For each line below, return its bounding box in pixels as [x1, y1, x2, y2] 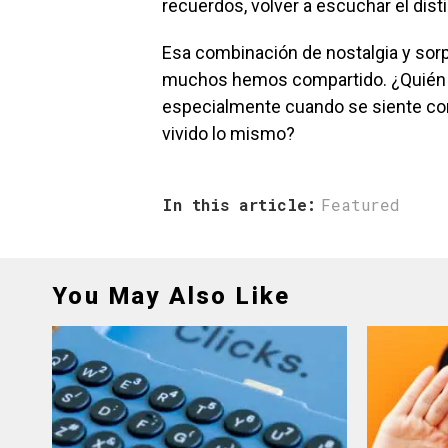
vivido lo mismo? [162, 122, 295, 144]
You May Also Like [52, 281, 291, 310]
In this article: [162, 193, 316, 215]
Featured [321, 193, 400, 215]
